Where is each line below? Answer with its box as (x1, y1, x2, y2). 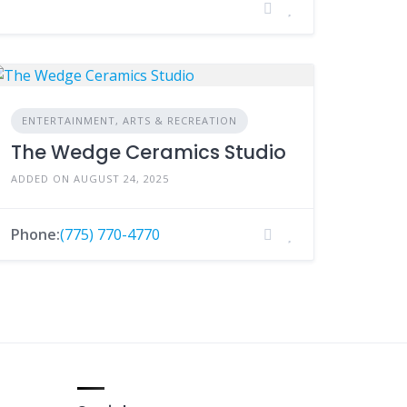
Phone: (11, 223, 61, 244)
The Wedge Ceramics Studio (11, 138, 287, 165)
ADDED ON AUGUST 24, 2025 (11, 171, 170, 185)
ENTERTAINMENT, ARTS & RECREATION (22, 113, 238, 127)
